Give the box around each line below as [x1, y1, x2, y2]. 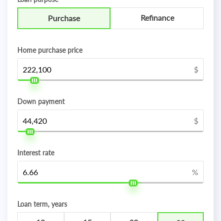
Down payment [17, 97, 65, 106]
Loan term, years [17, 200, 67, 208]
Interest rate [17, 148, 54, 157]
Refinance [140, 13, 174, 22]
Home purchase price [17, 46, 82, 54]
